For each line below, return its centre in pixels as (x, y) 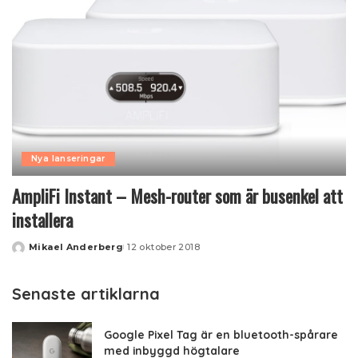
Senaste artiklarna (86, 293)
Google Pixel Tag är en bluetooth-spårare (221, 334)
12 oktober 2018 (164, 247)
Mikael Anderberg (76, 247)
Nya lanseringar (68, 158)
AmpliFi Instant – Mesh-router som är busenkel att (177, 195)
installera (42, 219)
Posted (30, 253)
